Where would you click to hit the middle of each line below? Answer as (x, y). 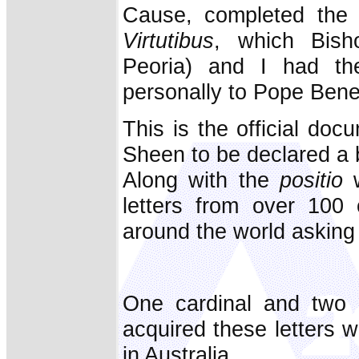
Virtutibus (168, 41)
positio (312, 179)
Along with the (202, 179)
